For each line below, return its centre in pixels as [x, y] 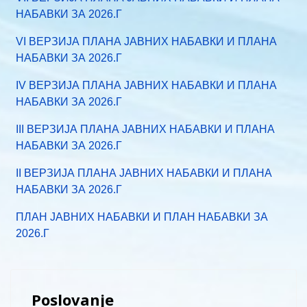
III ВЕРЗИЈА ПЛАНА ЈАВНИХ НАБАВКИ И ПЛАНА [145, 129]
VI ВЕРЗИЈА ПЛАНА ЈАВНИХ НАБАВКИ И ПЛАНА [146, 41]
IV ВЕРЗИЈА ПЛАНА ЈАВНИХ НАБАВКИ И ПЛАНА [146, 85]
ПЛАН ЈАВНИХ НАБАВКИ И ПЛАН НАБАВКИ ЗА [142, 217]
